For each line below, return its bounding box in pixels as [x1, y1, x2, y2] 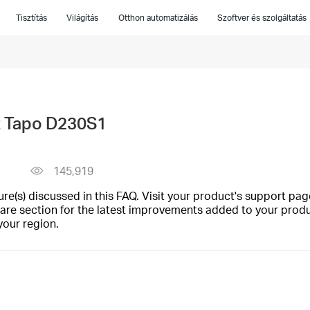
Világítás [66, 12, 99, 23]
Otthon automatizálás [118, 12, 198, 23]
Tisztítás [16, 12, 48, 23]
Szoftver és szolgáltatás [217, 12, 307, 23]
